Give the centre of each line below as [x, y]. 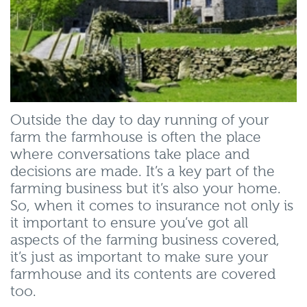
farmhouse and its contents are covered [143, 275]
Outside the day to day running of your [140, 121]
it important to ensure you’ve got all [129, 223]
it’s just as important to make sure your [139, 258]
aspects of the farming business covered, [145, 241]
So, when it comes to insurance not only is [152, 206]
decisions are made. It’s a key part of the [143, 172]
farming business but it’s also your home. [146, 189]
